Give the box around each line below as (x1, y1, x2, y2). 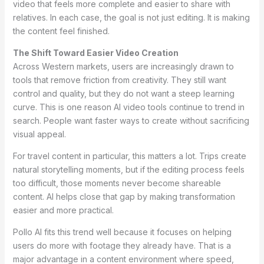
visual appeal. (12, 128, 66, 139)
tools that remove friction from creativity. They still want (12, 74, 226, 85)
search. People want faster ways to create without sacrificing (12, 115, 249, 126)
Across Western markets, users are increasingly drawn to (12, 61, 234, 71)
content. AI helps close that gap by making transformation (12, 191, 235, 202)
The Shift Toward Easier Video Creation (12, 47, 179, 58)
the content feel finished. (12, 25, 110, 36)
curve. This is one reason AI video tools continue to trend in (12, 101, 245, 112)
